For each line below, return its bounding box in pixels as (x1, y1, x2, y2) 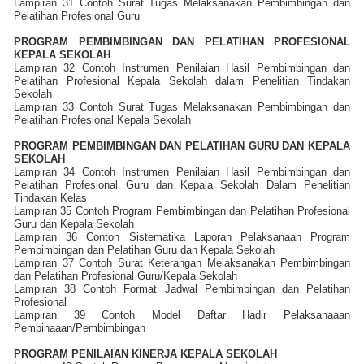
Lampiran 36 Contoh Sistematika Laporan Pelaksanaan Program (14, 230, 350, 243)
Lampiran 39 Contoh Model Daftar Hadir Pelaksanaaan (14, 308, 350, 321)
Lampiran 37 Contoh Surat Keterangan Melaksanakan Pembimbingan (14, 256, 350, 269)
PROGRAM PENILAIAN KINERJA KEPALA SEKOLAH (14, 347, 277, 360)
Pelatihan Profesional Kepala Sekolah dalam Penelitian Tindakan (14, 74, 350, 87)
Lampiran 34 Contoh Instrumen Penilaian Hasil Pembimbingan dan (14, 165, 350, 178)
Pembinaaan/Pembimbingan (14, 321, 145, 334)
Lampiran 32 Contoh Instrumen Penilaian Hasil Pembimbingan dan (14, 61, 350, 74)
